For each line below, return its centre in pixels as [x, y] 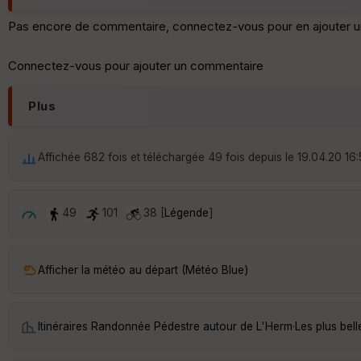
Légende [187, 213]
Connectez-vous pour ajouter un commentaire [136, 66]
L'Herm [274, 326]
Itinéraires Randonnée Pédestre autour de [147, 326]
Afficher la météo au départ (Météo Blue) [143, 270]
